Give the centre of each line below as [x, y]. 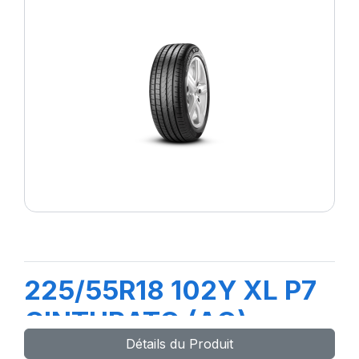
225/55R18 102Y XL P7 [170, 290]
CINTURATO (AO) [136, 321]
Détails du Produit [179, 344]
